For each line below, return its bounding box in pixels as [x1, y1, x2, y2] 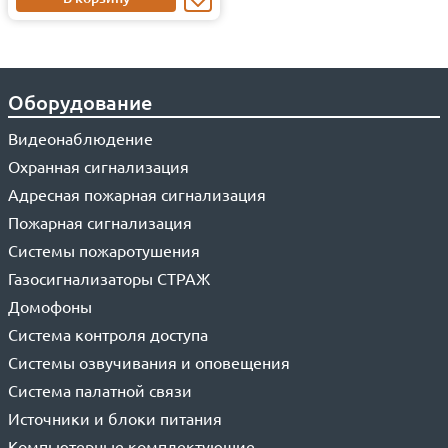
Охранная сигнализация [8, 156, 189, 176]
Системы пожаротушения [8, 240, 200, 260]
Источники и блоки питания [8, 408, 222, 428]
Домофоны [8, 296, 92, 316]
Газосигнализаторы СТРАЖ [8, 268, 210, 288]
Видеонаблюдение [8, 128, 153, 148]
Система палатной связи [8, 380, 192, 400]
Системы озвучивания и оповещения [8, 352, 290, 372]
